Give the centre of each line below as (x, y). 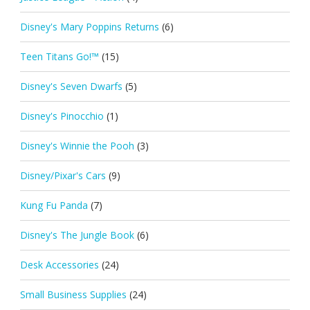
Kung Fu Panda (54, 205)
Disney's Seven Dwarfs (71, 86)
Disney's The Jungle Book (77, 235)
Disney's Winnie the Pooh (77, 145)
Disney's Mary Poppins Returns (89, 26)
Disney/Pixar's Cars (63, 175)
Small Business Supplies (73, 294)
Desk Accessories (59, 264)
